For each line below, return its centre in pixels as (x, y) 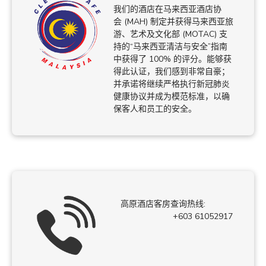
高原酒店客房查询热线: (172, 204)
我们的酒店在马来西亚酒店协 (167, 9)
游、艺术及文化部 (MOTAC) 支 (170, 34)
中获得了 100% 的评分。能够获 (172, 59)
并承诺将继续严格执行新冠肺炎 (171, 84)
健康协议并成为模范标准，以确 (171, 97)
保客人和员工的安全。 (155, 109)
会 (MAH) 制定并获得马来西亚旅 (173, 22)
